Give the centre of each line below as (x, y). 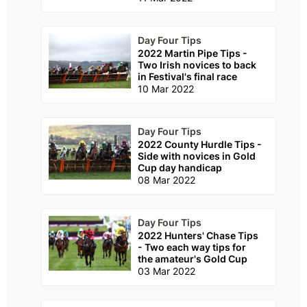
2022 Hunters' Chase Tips (198, 236)
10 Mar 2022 (166, 89)
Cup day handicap (180, 168)
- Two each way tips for (192, 247)
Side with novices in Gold (197, 156)
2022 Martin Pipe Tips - (193, 53)
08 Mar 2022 (167, 180)
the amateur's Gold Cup (193, 259)
